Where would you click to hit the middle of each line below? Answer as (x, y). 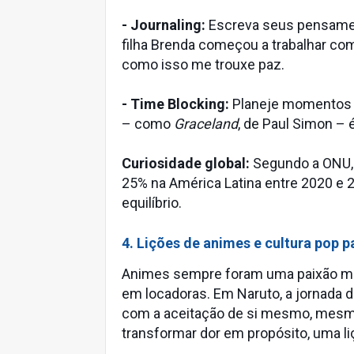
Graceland (206, 124)
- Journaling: (164, 25)
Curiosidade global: (186, 163)
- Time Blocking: (175, 104)
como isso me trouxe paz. (203, 64)
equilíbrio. (152, 203)
